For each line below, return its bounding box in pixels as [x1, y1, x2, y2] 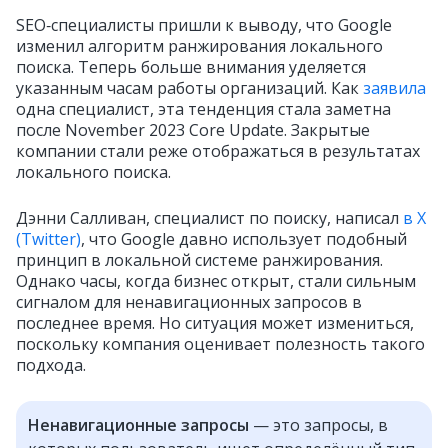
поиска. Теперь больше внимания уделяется [16, 56, 366, 78]
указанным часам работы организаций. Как [16, 77, 363, 99]
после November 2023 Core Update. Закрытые [16, 119, 370, 141]
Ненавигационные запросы [28, 414, 249, 436]
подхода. [16, 354, 86, 376]
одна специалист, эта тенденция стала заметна [16, 98, 391, 120]
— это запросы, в [249, 414, 388, 436]
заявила [363, 77, 426, 99]
